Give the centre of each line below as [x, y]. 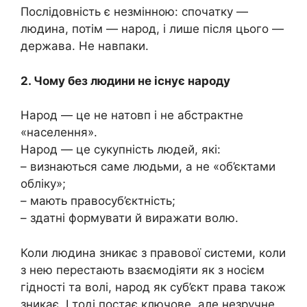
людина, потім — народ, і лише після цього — [152, 29]
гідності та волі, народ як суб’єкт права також [153, 287]
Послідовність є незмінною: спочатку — [134, 12]
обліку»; [43, 184]
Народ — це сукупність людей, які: [121, 150]
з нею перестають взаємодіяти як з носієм [143, 270]
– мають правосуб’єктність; [98, 201]
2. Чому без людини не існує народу [125, 81]
